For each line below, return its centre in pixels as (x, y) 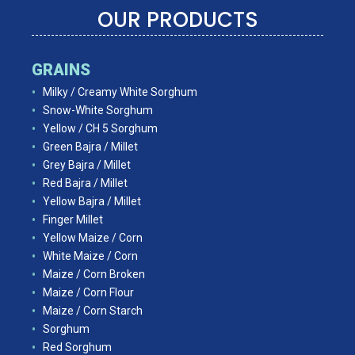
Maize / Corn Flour (88, 292)
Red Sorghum (77, 347)
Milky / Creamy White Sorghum (120, 92)
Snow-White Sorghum (98, 110)
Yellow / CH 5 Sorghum (100, 128)
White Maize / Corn (90, 256)
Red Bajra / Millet (85, 183)
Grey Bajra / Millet (87, 164)
